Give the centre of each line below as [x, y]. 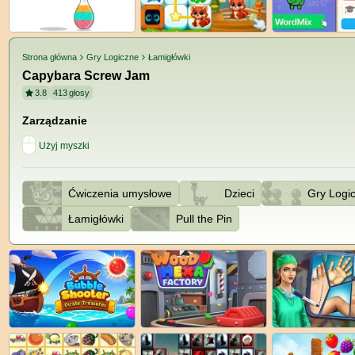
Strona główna [50, 57]
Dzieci [240, 193]
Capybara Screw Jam [86, 76]
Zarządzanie [55, 121]
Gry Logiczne [113, 57]
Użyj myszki [64, 146]
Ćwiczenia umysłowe [120, 193]
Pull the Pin [204, 218]
